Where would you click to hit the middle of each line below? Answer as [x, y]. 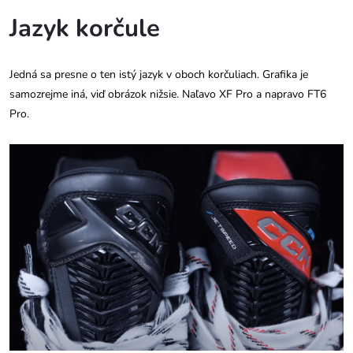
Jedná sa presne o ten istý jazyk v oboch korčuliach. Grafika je [159, 75]
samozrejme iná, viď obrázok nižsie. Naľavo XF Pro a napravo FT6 [168, 95]
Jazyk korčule [85, 29]
